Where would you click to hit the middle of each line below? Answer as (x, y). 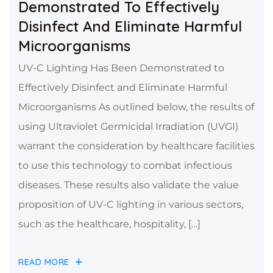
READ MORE (44, 262)
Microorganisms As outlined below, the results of (136, 107)
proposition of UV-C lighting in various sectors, (131, 204)
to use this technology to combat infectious (125, 165)
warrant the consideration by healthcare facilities (136, 146)
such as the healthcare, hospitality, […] (109, 224)
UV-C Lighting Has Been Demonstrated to (121, 68)
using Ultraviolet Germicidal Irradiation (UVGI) (128, 126)
